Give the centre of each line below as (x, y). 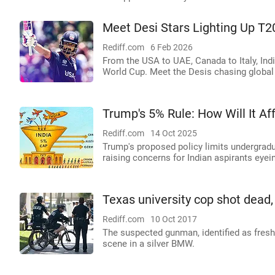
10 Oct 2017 (174, 219)
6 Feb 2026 (172, 47)
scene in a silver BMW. (149, 244)
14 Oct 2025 (174, 133)
